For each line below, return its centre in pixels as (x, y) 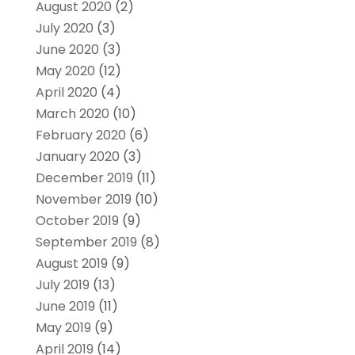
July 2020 (64, 29)
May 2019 (63, 328)
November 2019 (83, 200)
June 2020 (67, 50)
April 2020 (66, 93)
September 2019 (86, 242)
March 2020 (72, 114)
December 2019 (84, 178)
